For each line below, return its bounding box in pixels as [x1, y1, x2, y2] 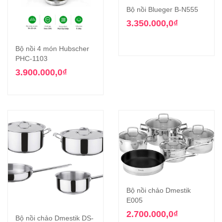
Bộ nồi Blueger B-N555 [126, 5, 198, 14]
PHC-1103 [15, 55, 48, 63]
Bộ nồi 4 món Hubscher [15, 45, 89, 53]
